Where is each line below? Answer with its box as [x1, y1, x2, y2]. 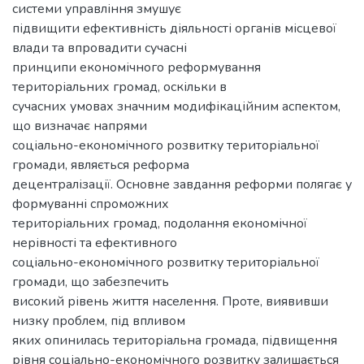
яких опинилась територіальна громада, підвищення [12, 331, 337, 349]
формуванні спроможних [12, 194, 169, 213]
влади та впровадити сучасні [12, 38, 187, 57]
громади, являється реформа [12, 155, 189, 174]
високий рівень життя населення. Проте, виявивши [12, 292, 328, 310]
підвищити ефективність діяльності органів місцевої [12, 19, 336, 37]
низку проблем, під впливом [12, 311, 185, 330]
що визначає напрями [12, 116, 147, 135]
